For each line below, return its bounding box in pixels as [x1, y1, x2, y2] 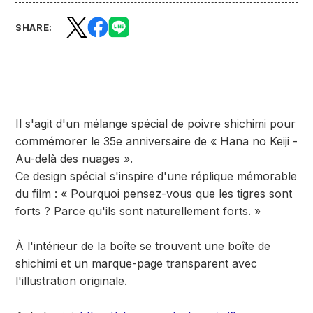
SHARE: [15, 22, 52, 33]
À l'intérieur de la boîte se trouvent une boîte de [15, 239, 270, 253]
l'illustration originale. [15, 274, 127, 288]
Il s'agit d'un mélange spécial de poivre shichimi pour [15, 117, 296, 131]
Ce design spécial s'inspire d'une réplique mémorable [15, 169, 297, 183]
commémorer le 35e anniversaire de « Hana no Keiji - [15, 134, 298, 148]
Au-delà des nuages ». [15, 152, 133, 166]
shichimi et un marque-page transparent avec [15, 256, 257, 270]
